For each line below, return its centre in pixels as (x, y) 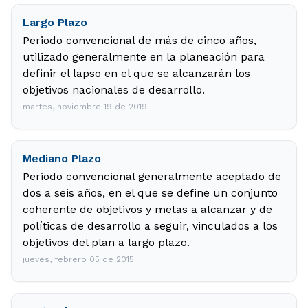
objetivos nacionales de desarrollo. (114, 90)
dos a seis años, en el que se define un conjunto (150, 193)
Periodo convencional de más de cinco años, (140, 40)
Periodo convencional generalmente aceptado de (152, 176)
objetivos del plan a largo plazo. (106, 242)
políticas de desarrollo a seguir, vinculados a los (150, 226)
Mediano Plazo (62, 158)
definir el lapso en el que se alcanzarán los (136, 73)
